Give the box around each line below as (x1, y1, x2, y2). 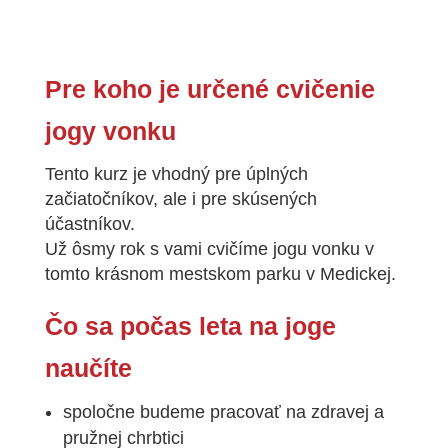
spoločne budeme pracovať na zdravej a (62, 401, 384, 422)
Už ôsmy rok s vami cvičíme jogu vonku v (44, 238, 374, 259)
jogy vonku (44, 116, 176, 145)
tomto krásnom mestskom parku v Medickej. (44, 263, 396, 284)
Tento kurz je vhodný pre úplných (44, 163, 308, 184)
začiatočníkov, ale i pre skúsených (44, 188, 317, 209)
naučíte (44, 353, 132, 382)
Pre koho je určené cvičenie (44, 74, 375, 103)
